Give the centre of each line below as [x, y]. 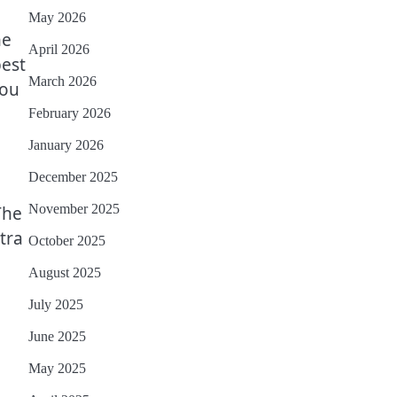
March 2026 [62, 82]
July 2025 [56, 305]
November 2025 [74, 209]
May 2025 [57, 369]
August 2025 [65, 273]
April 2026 [59, 50]
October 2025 [67, 241]
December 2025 [73, 177]
